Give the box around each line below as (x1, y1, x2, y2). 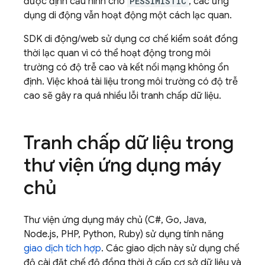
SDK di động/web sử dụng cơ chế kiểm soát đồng (24, 33, 238, 45)
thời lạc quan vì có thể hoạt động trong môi (24, 47, 211, 59)
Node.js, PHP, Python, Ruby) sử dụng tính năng (24, 228, 224, 240)
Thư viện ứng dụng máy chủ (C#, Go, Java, (24, 214, 206, 226)
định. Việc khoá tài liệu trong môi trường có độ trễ (24, 76, 238, 88)
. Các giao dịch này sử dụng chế (101, 243, 240, 254)
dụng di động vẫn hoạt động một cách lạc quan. (24, 9, 232, 21)
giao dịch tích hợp (24, 243, 101, 254)
